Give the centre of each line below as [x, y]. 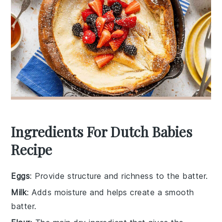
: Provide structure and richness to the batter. [119, 176]
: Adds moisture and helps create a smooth [111, 192]
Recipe [32, 149]
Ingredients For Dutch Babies [102, 131]
